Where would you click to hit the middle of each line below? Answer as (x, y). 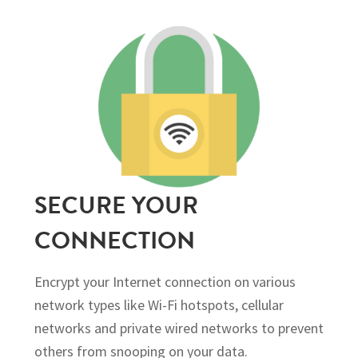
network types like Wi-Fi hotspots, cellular (159, 305)
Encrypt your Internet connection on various (165, 282)
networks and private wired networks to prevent (179, 328)
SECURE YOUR (116, 206)
